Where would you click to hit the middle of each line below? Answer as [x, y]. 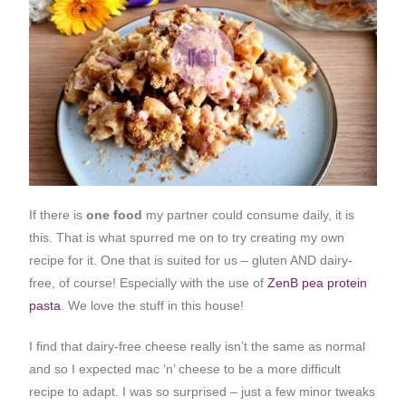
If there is [58, 215]
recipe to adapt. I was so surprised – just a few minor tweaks [203, 392]
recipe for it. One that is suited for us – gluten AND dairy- [191, 261]
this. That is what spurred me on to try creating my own [187, 238]
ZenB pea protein [318, 283]
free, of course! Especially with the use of [149, 283]
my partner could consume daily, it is [251, 215]
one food [116, 215]
